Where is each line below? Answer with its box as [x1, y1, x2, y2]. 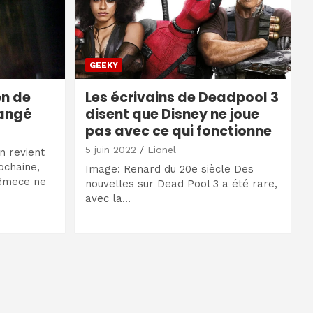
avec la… [85, 192, 131, 205]
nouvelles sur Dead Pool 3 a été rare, [85, 177, 277, 191]
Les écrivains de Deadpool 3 [85, 88, 279, 108]
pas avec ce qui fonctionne [85, 122, 272, 141]
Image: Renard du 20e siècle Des [85, 163, 254, 176]
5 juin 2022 [85, 144, 136, 156]
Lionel [147, 144, 176, 156]
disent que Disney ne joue [85, 105, 259, 124]
